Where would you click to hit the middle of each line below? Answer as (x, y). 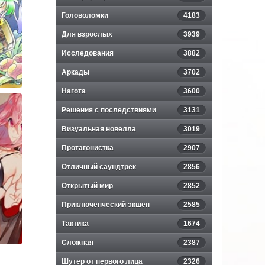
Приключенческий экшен (106, 205)
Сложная (77, 243)
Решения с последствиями (109, 110)
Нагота (74, 91)
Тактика (75, 224)
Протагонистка (88, 148)
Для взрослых (87, 34)
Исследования (88, 53)
